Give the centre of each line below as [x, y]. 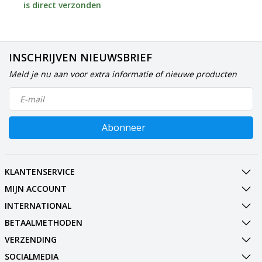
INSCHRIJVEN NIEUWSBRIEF [80, 57]
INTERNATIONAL [38, 206]
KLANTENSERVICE [39, 172]
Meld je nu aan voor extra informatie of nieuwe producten [123, 74]
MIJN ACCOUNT [35, 189]
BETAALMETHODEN [43, 223]
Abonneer [123, 127]
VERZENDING [30, 239]
